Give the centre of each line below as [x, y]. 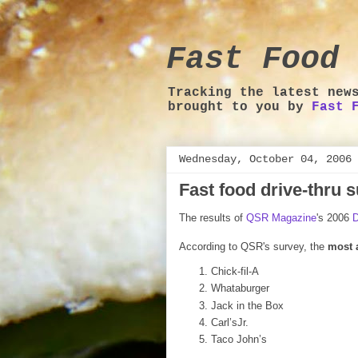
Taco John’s [239, 339]
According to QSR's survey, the [253, 247]
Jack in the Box [247, 305]
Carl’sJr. [230, 322]
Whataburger [240, 288]
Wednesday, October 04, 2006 [265, 159]
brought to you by [240, 107]
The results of [213, 218]
